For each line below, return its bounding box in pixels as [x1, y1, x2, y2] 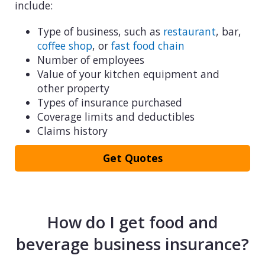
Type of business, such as [37, 24, 163, 38]
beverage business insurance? [16, 233, 249, 256]
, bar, [215, 24, 241, 38]
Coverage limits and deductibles [37, 109, 195, 124]
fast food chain [111, 38, 185, 53]
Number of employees [37, 52, 144, 67]
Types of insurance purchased [37, 95, 182, 109]
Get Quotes [102, 151, 163, 166]
